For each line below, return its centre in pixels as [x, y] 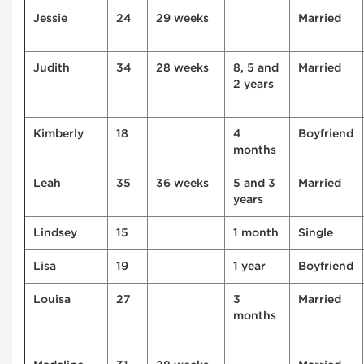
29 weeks [182, 19]
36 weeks [182, 184]
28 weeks [182, 69]
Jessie [50, 19]
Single [316, 234]
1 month [256, 234]
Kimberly [58, 134]
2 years [253, 85]
